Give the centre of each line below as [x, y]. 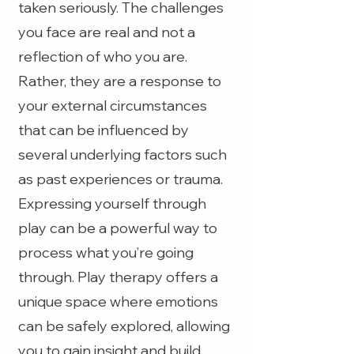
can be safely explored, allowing [124, 326]
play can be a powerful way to [118, 228]
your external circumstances [113, 105]
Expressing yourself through [112, 203]
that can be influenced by [104, 130]
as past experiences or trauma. [121, 179]
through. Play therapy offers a [118, 277]
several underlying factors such [122, 154]
